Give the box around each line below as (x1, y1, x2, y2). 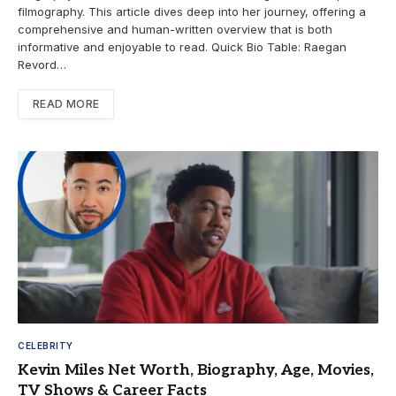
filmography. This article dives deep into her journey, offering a (18, 4, 366, 19)
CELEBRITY (18, 340, 73, 352)
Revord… (18, 57, 66, 72)
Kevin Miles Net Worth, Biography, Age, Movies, (18, 362, 374, 380)
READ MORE (33, 96, 100, 110)
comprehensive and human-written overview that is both (18, 21, 332, 36)
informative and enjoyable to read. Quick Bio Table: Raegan (18, 39, 346, 54)
